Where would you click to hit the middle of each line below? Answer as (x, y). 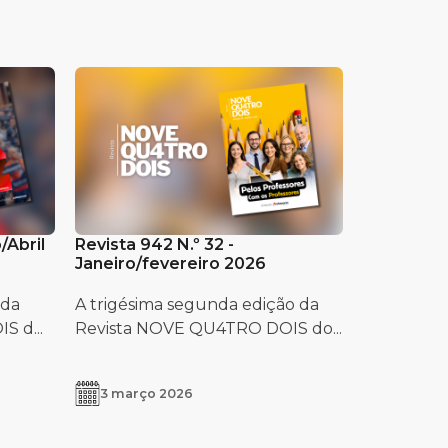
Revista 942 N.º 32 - (154, 244)
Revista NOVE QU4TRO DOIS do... (208, 328)
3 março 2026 (146, 393)
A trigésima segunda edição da (196, 304)
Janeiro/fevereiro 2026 (170, 263)
